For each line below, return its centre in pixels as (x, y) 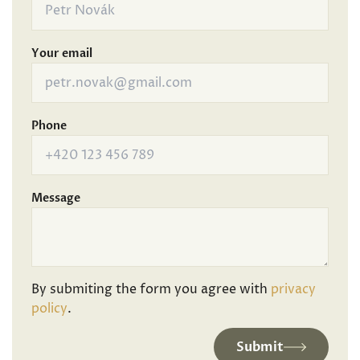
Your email (62, 53)
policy (49, 309)
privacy (293, 289)
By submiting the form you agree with (151, 289)
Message (56, 198)
